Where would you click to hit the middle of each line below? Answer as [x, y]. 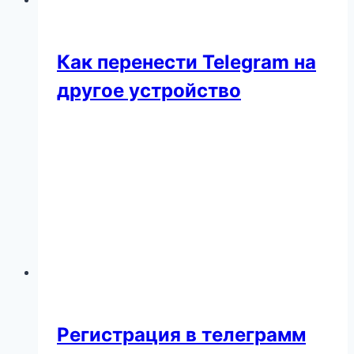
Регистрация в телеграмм [181, 334]
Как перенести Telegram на [186, 62]
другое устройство [149, 90]
